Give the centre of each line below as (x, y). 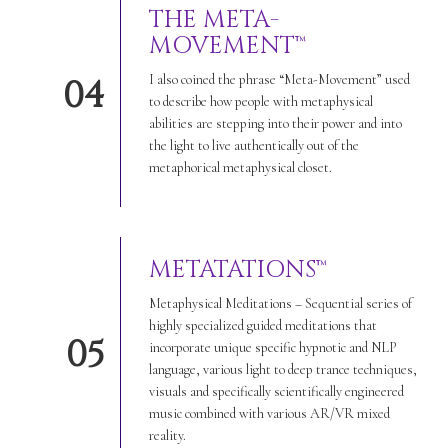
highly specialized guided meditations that (262, 325)
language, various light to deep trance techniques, (282, 369)
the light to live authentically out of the (253, 145)
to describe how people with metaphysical (260, 101)
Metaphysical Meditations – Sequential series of (280, 303)
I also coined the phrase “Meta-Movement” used (279, 79)
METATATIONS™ (237, 269)
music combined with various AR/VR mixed (269, 413)
